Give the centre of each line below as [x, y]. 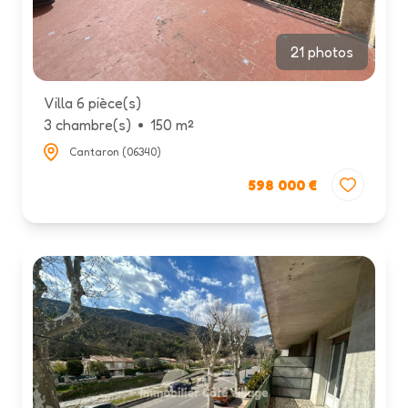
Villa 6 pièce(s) [92, 103]
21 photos [322, 52]
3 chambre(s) [87, 125]
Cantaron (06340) [115, 151]
